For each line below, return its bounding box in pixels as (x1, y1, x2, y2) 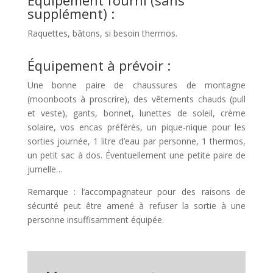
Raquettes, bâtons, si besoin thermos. (27, 27, 177, 40)
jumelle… (27, 163, 63, 175)
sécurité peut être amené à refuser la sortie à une (27, 200, 246, 212)
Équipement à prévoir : (27, 56, 171, 75)
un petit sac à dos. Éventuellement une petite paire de (27, 149, 246, 161)
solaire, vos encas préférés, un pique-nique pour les (27, 121, 246, 133)
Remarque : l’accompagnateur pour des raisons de (27, 186, 246, 198)
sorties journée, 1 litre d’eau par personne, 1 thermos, (27, 135, 246, 147)
